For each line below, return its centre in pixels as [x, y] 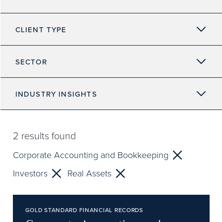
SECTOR [31, 61]
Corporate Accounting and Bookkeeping [90, 155]
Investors [30, 173]
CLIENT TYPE [41, 29]
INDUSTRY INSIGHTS [56, 94]
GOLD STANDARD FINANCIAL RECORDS [84, 210]
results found [47, 135]
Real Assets [89, 173]
